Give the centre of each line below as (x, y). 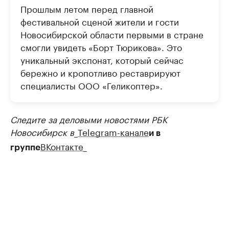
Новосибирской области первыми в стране (112, 33)
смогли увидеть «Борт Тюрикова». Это (101, 46)
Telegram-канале (113, 131)
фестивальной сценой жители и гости (100, 21)
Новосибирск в (42, 131)
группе (25, 147)
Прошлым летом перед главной (87, 8)
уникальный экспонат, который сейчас (102, 59)
